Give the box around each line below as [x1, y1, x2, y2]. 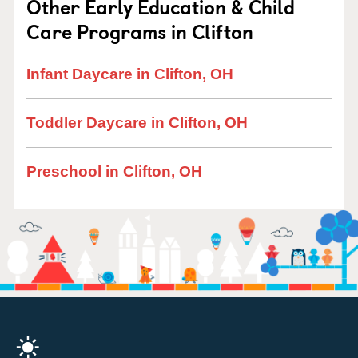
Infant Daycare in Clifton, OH [26, 66, 233, 82]
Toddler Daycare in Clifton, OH [26, 114, 248, 131]
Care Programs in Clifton [26, 17, 253, 46]
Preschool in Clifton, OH [26, 163, 202, 180]
